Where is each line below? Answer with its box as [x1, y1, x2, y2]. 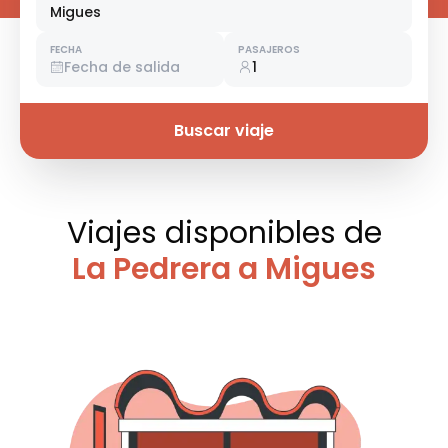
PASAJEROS [238, 42, 300, 58]
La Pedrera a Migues [72, 248, 376, 291]
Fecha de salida [64, 57, 180, 78]
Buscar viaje [174, 119, 274, 143]
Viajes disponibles [66, 212, 344, 255]
